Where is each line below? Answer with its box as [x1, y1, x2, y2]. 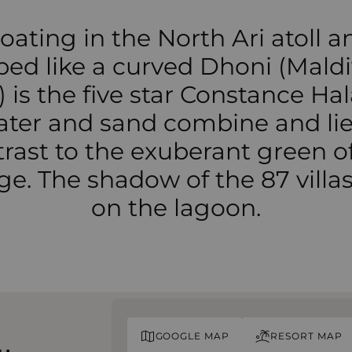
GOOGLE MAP [155, 329, 230, 342]
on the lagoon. [91, 193, 261, 223]
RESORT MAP [270, 329, 343, 342]
